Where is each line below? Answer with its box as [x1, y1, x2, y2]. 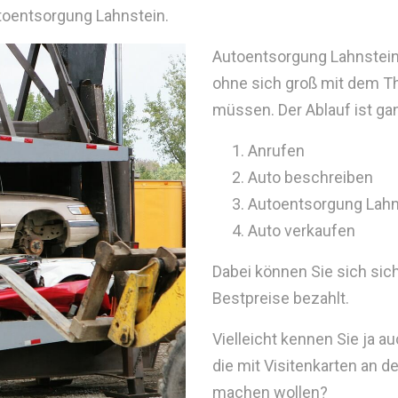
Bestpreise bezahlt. [212, 289, 349, 308]
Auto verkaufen [248, 221, 355, 241]
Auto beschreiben [248, 168, 373, 187]
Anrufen [248, 141, 305, 161]
